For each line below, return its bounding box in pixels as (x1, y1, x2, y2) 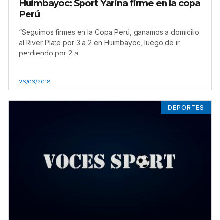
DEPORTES (167, 103, 204, 111)
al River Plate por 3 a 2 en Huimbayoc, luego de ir (19, 38, 180, 47)
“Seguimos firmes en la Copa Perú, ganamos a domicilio (19, 28, 199, 37)
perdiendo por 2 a (19, 49, 78, 57)
